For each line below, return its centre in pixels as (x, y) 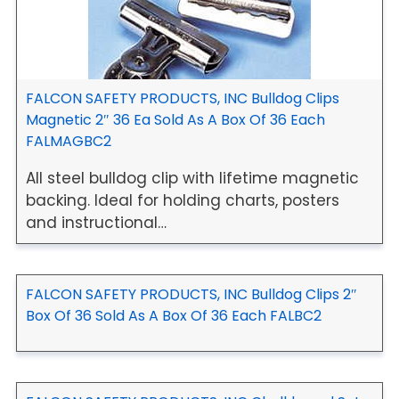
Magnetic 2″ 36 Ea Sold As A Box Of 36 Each (175, 119)
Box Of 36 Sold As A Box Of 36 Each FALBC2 (174, 315)
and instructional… (96, 222)
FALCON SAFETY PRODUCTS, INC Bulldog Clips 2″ (191, 294)
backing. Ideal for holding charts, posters (183, 200)
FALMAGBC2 (69, 141)
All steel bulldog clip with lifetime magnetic (192, 178)
